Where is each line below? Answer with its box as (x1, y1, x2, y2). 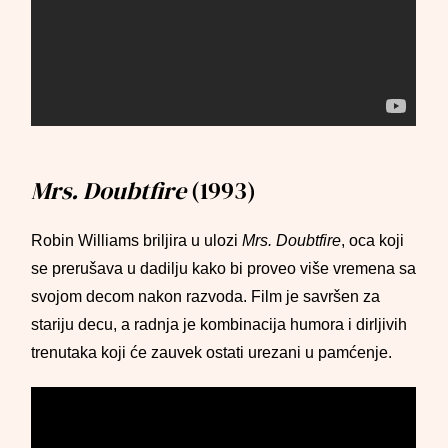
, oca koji (341, 231, 405, 250)
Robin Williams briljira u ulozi (31, 231, 243, 250)
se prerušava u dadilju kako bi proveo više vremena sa (31, 259, 417, 278)
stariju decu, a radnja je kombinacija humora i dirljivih (31, 315, 408, 334)
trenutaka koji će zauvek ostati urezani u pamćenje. (31, 343, 393, 362)
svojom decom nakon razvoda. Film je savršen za (31, 287, 381, 306)
